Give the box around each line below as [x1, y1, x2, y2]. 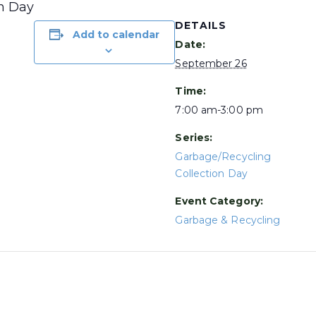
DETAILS [175, 19, 227, 32]
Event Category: [175, 195, 263, 207]
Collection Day [175, 167, 248, 180]
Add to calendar [73, 28, 160, 41]
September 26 [175, 57, 247, 70]
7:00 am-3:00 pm [175, 104, 263, 116]
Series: [175, 131, 213, 144]
